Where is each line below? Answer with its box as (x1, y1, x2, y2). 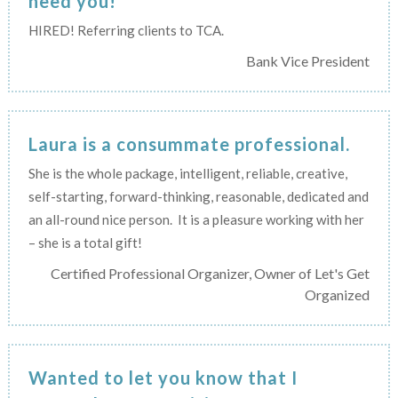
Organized (305, 285, 370, 303)
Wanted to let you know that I (28, 366, 298, 388)
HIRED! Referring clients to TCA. (28, 21, 224, 38)
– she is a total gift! (28, 234, 142, 251)
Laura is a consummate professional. (28, 132, 350, 155)
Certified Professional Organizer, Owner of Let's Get (51, 264, 370, 282)
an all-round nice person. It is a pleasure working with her (28, 211, 364, 227)
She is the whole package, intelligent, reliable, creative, (28, 164, 347, 181)
